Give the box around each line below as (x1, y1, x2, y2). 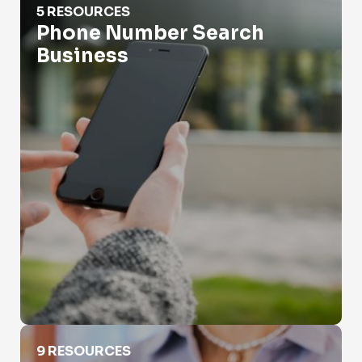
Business (36, 44, 128, 68)
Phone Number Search (36, 21, 264, 45)
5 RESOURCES (36, 3, 130, 20)
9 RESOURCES (36, 343, 131, 360)
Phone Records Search (20, 328, 145, 342)
